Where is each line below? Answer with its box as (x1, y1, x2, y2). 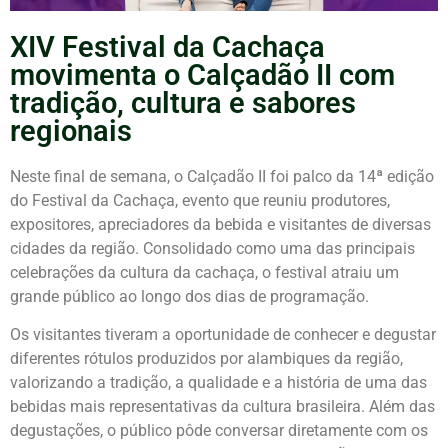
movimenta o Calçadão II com (10, 57, 395, 92)
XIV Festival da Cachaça (10, 29, 325, 64)
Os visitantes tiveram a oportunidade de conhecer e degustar (10, 325, 436, 345)
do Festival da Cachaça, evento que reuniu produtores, (10, 190, 390, 210)
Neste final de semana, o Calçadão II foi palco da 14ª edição (10, 166, 434, 186)
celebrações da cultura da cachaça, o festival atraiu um (10, 262, 399, 282)
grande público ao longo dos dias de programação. (10, 286, 369, 306)
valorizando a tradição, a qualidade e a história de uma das (10, 373, 427, 393)
